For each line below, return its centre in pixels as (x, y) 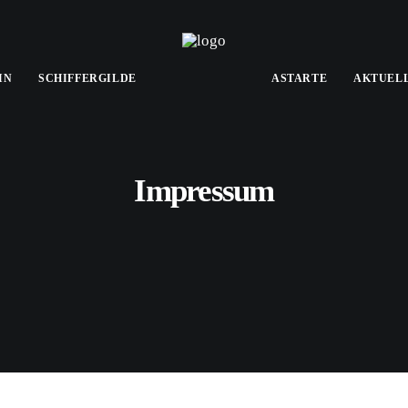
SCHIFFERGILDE (87, 78)
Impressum (204, 191)
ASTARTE (300, 78)
